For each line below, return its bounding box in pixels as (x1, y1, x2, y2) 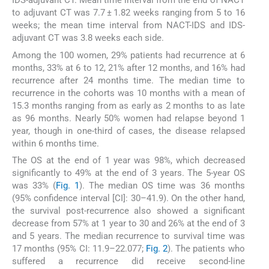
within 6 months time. (12, 138, 99, 149)
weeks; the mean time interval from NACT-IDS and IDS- (12, 20, 245, 31)
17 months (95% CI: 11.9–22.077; (12, 243, 146, 254)
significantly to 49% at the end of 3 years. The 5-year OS (12, 167, 245, 178)
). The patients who (168, 243, 245, 254)
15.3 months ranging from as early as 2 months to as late (12, 100, 245, 111)
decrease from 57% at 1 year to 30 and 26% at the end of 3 (12, 217, 245, 229)
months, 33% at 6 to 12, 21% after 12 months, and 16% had (12, 62, 245, 73)
